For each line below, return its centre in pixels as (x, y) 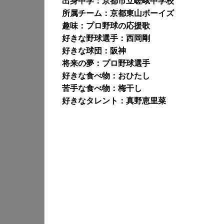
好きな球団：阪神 (94, 50)
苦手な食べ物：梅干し (102, 88)
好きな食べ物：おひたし (106, 75)
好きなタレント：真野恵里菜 (114, 100)
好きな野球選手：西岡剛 (106, 38)
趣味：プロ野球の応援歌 (106, 25)
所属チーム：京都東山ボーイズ (118, 13)
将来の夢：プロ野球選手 (106, 63)
